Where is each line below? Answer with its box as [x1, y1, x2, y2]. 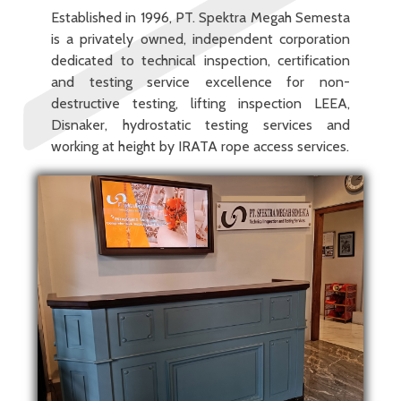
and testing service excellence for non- [51, 73, 350, 91]
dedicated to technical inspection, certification [51, 52, 350, 70]
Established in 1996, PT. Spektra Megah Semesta [51, 9, 350, 27]
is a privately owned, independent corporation [51, 30, 350, 48]
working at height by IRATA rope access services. [51, 138, 349, 156]
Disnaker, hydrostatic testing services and [51, 116, 350, 134]
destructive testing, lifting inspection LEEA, [51, 95, 350, 113]
